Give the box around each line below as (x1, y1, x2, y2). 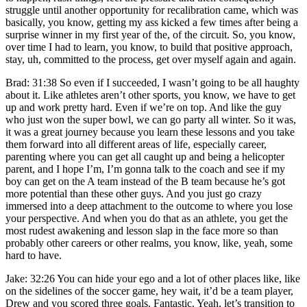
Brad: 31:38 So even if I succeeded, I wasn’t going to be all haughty (5, 76, 299, 88)
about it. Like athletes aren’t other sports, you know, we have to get (5, 88, 295, 101)
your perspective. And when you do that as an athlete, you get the (5, 212, 288, 224)
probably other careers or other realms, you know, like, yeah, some (5, 236, 293, 249)
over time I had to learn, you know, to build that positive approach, (5, 40, 293, 53)
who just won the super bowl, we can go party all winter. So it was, (5, 113, 296, 125)
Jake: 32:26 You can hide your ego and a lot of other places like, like (5, 272, 300, 284)
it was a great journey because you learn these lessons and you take (5, 125, 295, 138)
